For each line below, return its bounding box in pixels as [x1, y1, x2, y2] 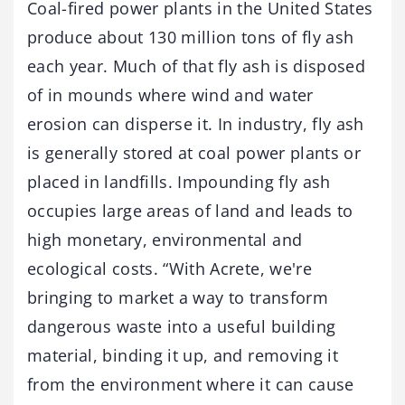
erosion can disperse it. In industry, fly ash [27, 112, 364, 135]
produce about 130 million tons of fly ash [27, 25, 354, 48]
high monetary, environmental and [27, 228, 303, 250]
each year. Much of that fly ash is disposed [27, 54, 366, 77]
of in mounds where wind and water [27, 83, 314, 106]
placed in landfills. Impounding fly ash [27, 170, 331, 193]
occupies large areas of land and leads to [27, 199, 353, 221]
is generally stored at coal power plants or [27, 141, 362, 164]
